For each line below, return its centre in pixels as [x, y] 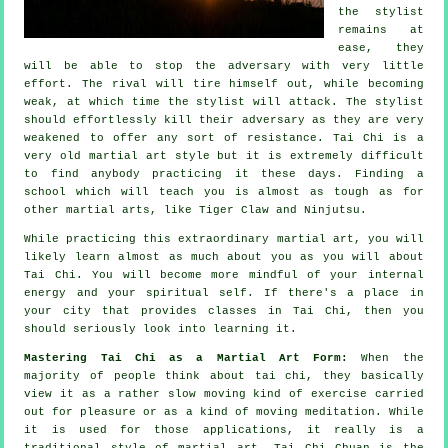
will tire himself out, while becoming [285, 83]
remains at [381, 29]
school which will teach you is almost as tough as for [224, 191]
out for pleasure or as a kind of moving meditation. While [224, 411]
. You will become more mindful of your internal [249, 274]
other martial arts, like [112, 209]
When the [386, 357]
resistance [282, 137]
